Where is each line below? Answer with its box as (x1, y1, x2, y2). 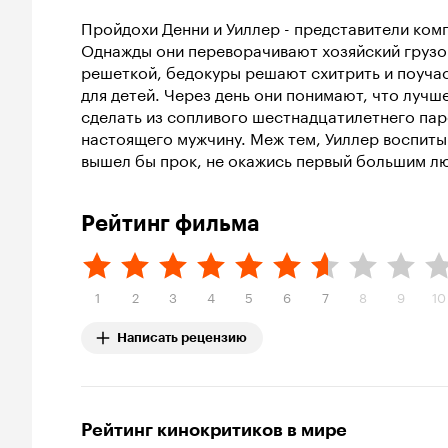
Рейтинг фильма (81, 210, 259, 238)
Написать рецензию (117, 330, 247, 346)
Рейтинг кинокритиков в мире (81, 419, 347, 442)
